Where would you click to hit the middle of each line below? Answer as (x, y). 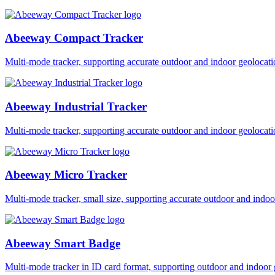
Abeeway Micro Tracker (66, 175)
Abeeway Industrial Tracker (76, 106)
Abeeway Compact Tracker (74, 38)
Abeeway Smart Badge (63, 243)
